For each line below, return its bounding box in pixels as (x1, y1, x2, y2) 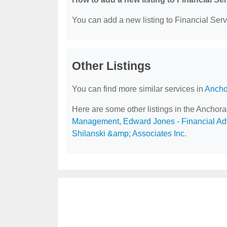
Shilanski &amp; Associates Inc (72, 129, 184, 138)
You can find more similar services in (72, 85, 205, 93)
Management (72, 117, 119, 126)
